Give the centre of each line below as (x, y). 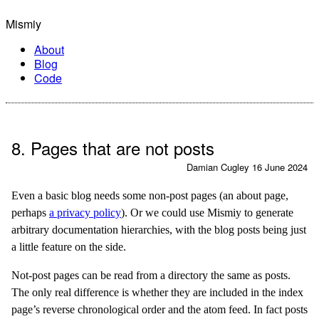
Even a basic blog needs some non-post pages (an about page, (150, 195)
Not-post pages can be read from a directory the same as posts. (151, 275)
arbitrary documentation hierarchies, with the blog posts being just (159, 230)
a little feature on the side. (69, 247)
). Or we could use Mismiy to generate (207, 213)
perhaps (30, 213)
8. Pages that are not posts (113, 148)
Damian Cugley (218, 167)
